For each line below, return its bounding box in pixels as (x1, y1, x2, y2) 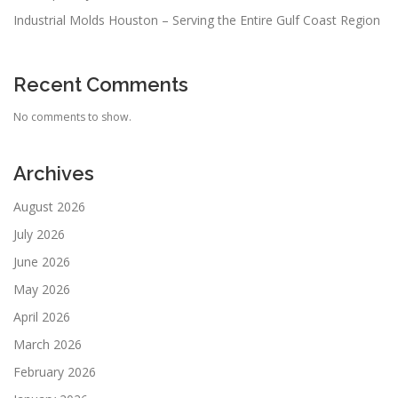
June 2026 (13, 252, 70, 270)
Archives (13, 161, 94, 185)
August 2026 (13, 197, 85, 215)
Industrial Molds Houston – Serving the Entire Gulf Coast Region (13, 12, 380, 29)
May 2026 (13, 280, 70, 298)
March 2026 (13, 335, 82, 353)
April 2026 (13, 307, 70, 325)
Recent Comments (13, 73, 188, 97)
